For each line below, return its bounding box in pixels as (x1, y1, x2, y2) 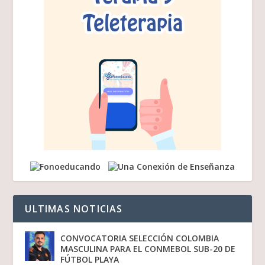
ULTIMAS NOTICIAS (25, 202, 123, 216)
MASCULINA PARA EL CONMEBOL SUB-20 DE (60, 243, 236, 255)
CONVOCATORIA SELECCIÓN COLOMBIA (60, 232, 219, 244)
